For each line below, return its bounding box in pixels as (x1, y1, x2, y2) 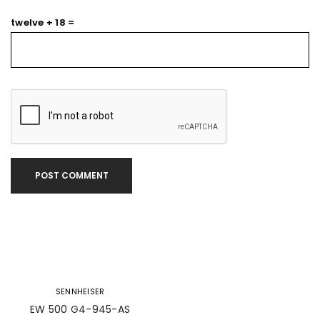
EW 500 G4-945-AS (30, 302, 130, 316)
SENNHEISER (55, 286, 105, 297)
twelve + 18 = (11, 16, 75, 29)
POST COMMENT (34, 169, 109, 181)
